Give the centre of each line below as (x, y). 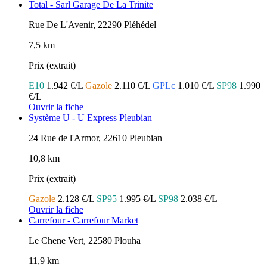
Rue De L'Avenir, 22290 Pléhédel (92, 24)
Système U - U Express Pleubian (90, 117)
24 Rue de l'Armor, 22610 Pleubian (95, 138)
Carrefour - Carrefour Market (83, 220)
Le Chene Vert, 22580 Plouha (85, 240)
